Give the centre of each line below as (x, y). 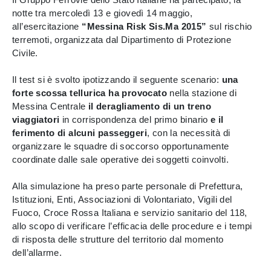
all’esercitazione (47, 26)
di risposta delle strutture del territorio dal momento (118, 239)
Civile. (25, 53)
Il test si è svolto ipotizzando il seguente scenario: (117, 80)
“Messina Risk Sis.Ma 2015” (144, 26)
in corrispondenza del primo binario (135, 119)
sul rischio (229, 26)
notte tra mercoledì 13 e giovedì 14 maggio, (103, 13)
